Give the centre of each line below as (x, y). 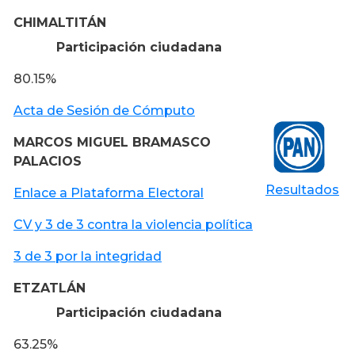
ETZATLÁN (50, 288)
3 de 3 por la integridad (88, 256)
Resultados (302, 189)
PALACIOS (48, 161)
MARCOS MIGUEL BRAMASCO (112, 142)
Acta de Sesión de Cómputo (104, 110)
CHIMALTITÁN (60, 22)
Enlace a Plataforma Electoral (109, 193)
